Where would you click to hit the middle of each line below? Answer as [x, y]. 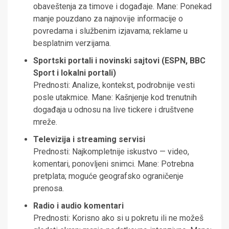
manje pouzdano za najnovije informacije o [108, 19]
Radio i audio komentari [78, 206]
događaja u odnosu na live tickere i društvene [113, 110]
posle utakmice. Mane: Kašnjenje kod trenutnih [115, 98]
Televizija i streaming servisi [89, 140]
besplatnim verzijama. [72, 43]
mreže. [45, 122]
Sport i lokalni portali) [75, 73]
